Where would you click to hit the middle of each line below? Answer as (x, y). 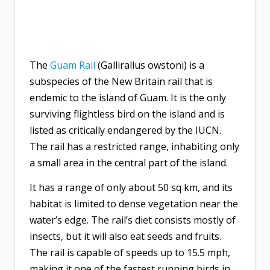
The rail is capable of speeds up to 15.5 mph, (130, 253)
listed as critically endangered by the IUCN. (125, 130)
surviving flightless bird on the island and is (127, 114)
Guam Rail (73, 65)
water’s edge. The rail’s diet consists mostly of (133, 220)
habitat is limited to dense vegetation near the (134, 204)
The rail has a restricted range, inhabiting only (134, 147)
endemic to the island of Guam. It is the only (128, 98)
